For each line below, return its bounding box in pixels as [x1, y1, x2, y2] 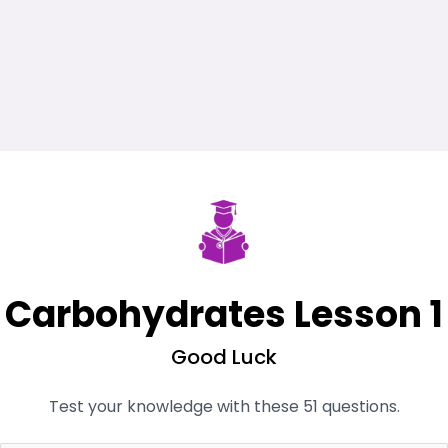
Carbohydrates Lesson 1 [5, 289, 443, 340]
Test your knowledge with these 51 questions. [48, 395, 400, 418]
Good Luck [171, 343, 277, 371]
